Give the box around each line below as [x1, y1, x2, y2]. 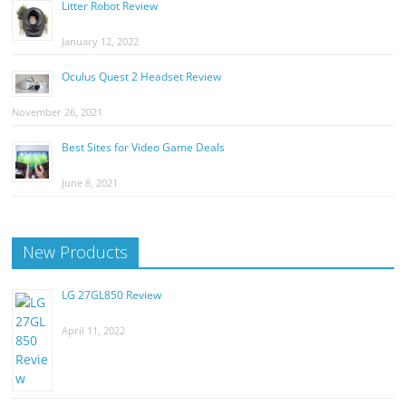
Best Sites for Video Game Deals [62, 139, 226, 155]
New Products [23, 240, 129, 263]
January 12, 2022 [62, 34, 140, 48]
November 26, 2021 [12, 104, 103, 119]
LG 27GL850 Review [62, 286, 162, 303]
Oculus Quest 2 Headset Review [62, 68, 222, 84]
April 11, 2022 [62, 323, 126, 337]
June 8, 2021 [62, 175, 119, 189]
